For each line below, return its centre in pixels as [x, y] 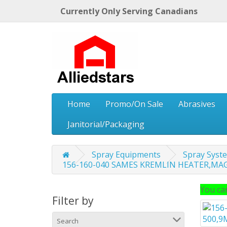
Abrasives [197, 104]
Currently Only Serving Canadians [129, 11]
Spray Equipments [126, 155]
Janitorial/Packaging [106, 124]
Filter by [73, 201]
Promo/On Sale [134, 104]
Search [68, 221]
